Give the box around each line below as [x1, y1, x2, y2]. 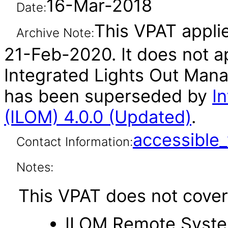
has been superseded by [4, 85, 212, 106]
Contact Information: [16, 134, 133, 149]
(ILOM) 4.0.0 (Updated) [4, 106, 191, 127]
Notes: [16, 160, 53, 175]
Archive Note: [16, 25, 94, 40]
